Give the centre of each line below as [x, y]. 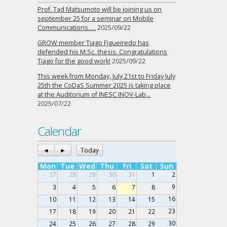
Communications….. [67, 28]
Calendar [59, 131]
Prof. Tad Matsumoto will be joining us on [100, 9]
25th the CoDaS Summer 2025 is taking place [104, 85]
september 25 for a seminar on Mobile [96, 18]
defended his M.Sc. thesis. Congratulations [102, 52]
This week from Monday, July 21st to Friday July [106, 76]
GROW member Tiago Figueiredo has [93, 43]
